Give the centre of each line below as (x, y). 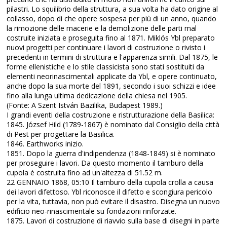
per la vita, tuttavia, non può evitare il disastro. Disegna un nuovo (113, 201)
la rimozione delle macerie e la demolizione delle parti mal (102, 28)
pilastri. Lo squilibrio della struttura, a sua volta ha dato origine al (112, 9)
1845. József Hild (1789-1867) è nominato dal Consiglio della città (113, 124)
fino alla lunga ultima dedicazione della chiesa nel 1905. (97, 96)
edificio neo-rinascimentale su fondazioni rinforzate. (92, 211)
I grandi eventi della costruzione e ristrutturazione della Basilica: (111, 115)
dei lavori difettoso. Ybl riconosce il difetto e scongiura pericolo (110, 192)
